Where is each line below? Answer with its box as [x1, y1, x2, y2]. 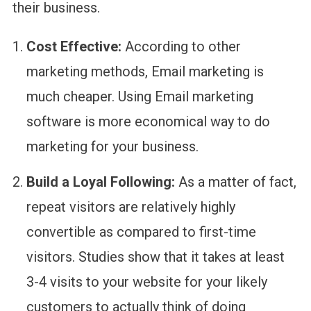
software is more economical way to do [26, 112, 270, 130]
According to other [124, 37, 241, 55]
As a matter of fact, [178, 173, 296, 190]
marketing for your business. [26, 137, 202, 155]
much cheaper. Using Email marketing [26, 87, 253, 105]
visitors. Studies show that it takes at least [26, 248, 285, 265]
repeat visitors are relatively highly [26, 198, 235, 215]
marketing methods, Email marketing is [26, 62, 264, 80]
